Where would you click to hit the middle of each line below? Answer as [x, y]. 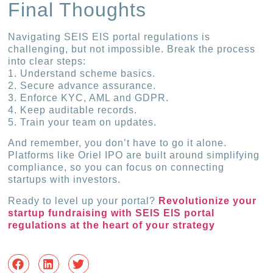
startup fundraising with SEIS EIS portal [112, 213]
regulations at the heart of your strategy [112, 225]
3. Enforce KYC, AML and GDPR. [89, 98]
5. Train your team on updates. [83, 122]
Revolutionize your [208, 200]
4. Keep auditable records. [73, 110]
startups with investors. [65, 180]
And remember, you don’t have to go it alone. [118, 143]
